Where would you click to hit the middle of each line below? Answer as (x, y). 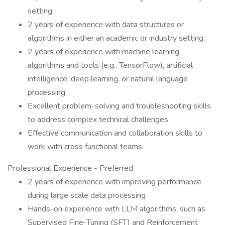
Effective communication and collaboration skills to (115, 133)
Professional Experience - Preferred (70, 168)
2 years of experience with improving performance (115, 182)
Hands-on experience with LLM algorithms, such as (117, 209)
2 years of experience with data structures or (106, 25)
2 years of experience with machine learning (103, 52)
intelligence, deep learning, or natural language (108, 79)
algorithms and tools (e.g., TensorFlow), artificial (110, 65)
